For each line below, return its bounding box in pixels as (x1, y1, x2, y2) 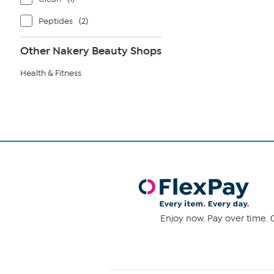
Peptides (39, 16, 73, 26)
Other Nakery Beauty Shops (20, 44, 161, 57)
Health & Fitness (20, 68, 81, 78)
